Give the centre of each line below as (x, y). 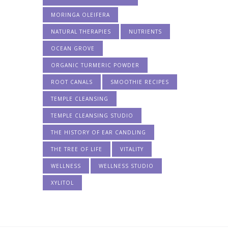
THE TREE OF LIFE (77, 149)
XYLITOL (62, 183)
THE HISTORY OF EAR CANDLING (98, 133)
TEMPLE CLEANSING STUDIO (92, 116)
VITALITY (132, 149)
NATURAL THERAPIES (81, 32)
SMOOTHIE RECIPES (140, 82)
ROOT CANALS (72, 82)
